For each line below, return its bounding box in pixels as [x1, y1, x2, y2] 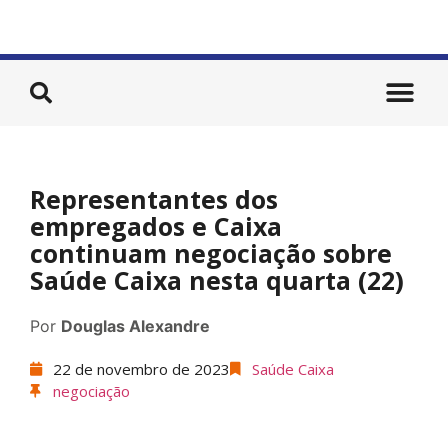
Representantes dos [30, 182, 278, 216]
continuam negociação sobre [30, 236, 392, 270]
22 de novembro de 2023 [52, 359, 230, 379]
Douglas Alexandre [61, 316, 210, 336]
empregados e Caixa [30, 209, 282, 243]
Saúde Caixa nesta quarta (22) [30, 263, 404, 297]
